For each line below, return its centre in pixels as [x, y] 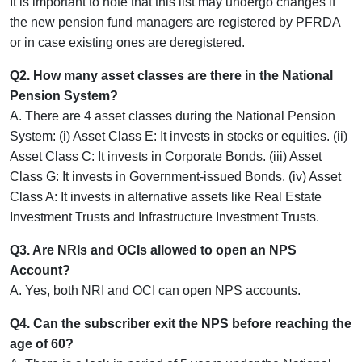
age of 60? [42, 343]
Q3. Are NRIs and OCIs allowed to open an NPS [153, 250]
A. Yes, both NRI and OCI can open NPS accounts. [155, 290]
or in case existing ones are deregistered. [127, 42]
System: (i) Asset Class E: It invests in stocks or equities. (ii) [179, 136]
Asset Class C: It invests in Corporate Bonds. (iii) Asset [166, 156]
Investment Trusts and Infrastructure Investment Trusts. [164, 217]
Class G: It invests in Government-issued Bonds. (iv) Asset [175, 176]
